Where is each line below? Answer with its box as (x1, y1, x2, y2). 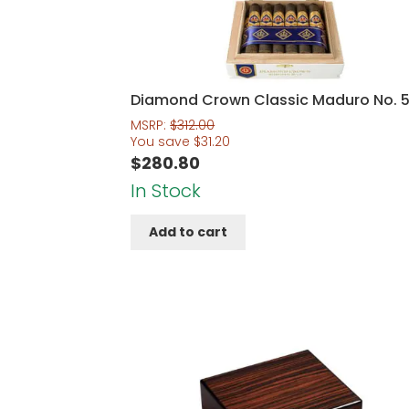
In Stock (131, 177, 202, 204)
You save (131, 131, 194, 151)
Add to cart (149, 223, 228, 242)
